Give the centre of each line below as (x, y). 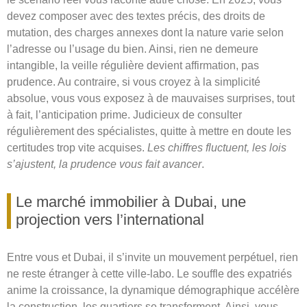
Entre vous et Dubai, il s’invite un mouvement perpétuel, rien (152, 258)
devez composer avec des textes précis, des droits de (136, 16)
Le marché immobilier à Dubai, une (131, 202)
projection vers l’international (110, 220)
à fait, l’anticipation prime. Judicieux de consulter (124, 115)
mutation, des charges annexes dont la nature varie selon (145, 33)
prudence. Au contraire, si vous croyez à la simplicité (134, 82)
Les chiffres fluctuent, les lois (217, 148)
